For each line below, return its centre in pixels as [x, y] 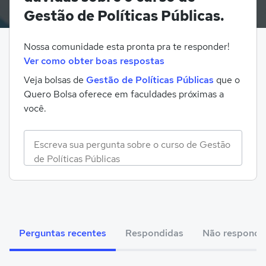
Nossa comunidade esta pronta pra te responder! [127, 47]
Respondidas [154, 233]
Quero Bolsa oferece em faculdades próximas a [124, 94]
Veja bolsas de [55, 80]
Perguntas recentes [63, 233]
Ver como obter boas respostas [94, 61]
